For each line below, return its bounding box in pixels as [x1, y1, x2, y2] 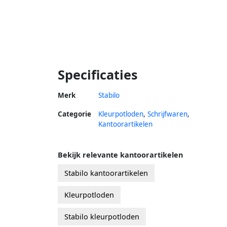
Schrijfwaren [147, 109, 187, 119]
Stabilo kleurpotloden [64, 211, 139, 221]
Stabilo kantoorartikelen [64, 168, 148, 178]
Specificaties [58, 65, 138, 83]
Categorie [58, 109, 91, 119]
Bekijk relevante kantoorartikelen [58, 149, 183, 160]
